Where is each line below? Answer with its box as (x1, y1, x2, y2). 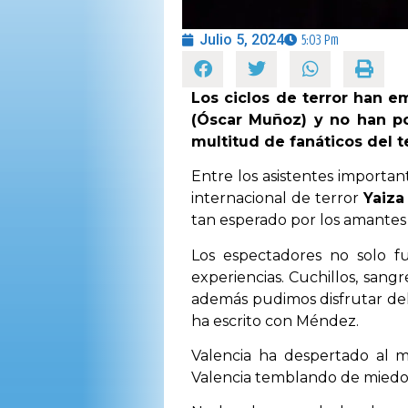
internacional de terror (191, 189, 363, 208)
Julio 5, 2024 (199, 30, 284, 48)
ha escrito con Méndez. (191, 311, 359, 330)
